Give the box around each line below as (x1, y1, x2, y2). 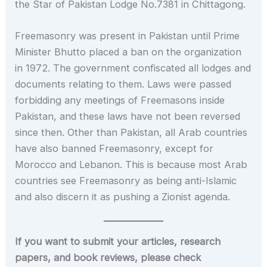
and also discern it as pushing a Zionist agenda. (15, 191, 231, 203)
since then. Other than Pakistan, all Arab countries (15, 126, 248, 139)
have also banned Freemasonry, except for (15, 142, 214, 155)
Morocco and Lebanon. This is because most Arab (15, 159, 248, 171)
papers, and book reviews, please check (15, 252, 201, 264)
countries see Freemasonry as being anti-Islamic (15, 175, 237, 187)
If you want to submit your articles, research (15, 235, 221, 248)
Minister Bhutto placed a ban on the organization (15, 46, 242, 58)
